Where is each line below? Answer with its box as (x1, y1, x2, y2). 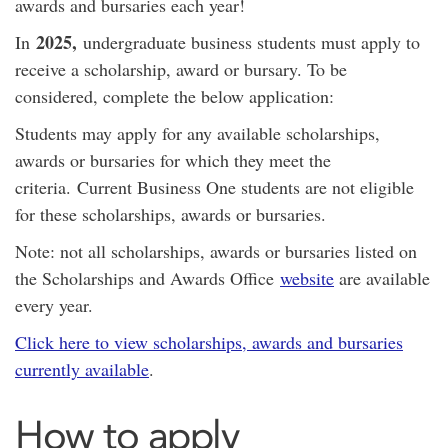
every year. (15, 293, 93, 317)
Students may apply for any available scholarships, (15, 121, 380, 145)
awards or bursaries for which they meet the (15, 148, 331, 172)
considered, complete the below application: (15, 84, 334, 108)
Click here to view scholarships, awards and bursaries (15, 330, 403, 354)
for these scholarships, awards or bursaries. (15, 202, 326, 226)
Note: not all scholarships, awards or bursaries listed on (15, 239, 417, 263)
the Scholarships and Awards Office (15, 266, 280, 290)
